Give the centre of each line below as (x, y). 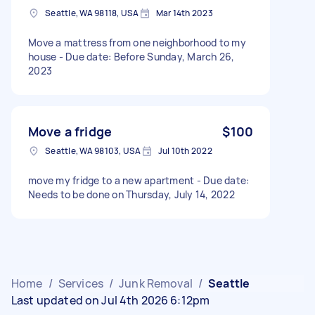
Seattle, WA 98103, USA (93, 150)
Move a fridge (70, 131)
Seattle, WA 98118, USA (92, 13)
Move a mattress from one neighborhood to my (137, 42)
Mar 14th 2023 (184, 13)
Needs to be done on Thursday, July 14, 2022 (131, 194)
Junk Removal (156, 283)
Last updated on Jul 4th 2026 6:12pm (111, 300)
